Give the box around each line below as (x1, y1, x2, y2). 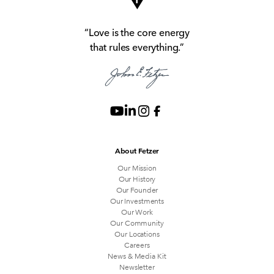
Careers (124, 239, 150, 250)
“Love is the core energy (84, 24, 190, 39)
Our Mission (117, 161, 157, 172)
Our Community (110, 217, 164, 228)
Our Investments (109, 194, 165, 206)
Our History (118, 172, 156, 183)
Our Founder (116, 183, 158, 194)
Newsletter (119, 261, 155, 272)
